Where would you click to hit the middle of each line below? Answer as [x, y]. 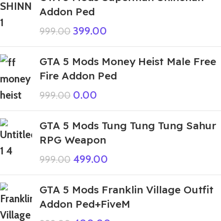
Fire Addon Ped [78, 76]
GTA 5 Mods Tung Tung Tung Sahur [128, 126]
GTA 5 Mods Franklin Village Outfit [127, 190]
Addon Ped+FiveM [85, 204]
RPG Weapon [73, 140]
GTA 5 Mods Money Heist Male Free [128, 61]
